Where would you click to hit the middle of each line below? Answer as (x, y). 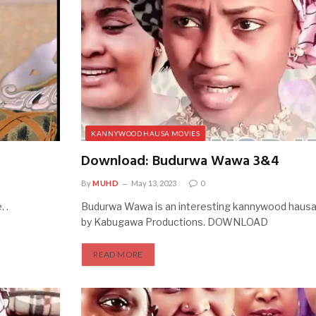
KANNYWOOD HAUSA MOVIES (146, 134)
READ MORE (118, 255)
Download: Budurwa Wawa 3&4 (181, 162)
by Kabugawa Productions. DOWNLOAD (175, 222)
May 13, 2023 (153, 183)
